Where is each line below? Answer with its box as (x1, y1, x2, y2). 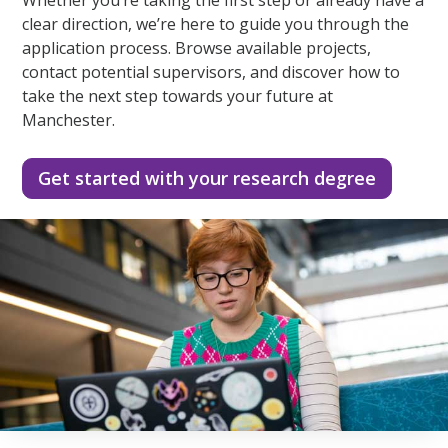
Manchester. (22, 108, 116, 131)
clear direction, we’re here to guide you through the (22, 12, 410, 35)
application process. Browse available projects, (22, 36, 372, 59)
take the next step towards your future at (22, 84, 334, 107)
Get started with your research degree (38, 165, 377, 190)
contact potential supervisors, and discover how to (22, 60, 401, 83)
